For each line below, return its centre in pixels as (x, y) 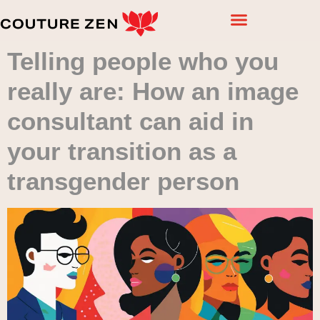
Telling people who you (143, 61)
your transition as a (122, 151)
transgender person (123, 181)
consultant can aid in (130, 121)
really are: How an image (153, 91)
